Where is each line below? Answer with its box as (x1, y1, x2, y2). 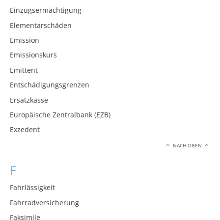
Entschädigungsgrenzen (10, 80, 89, 90)
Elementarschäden (10, 20, 72, 30)
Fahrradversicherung (10, 197, 79, 207)
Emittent (10, 65, 38, 75)
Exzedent (10, 125, 40, 135)
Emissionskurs (10, 50, 57, 60)
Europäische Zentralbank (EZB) (10, 110, 110, 119)
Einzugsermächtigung (10, 5, 82, 15)
